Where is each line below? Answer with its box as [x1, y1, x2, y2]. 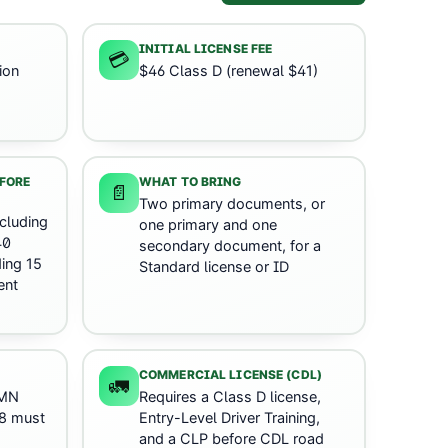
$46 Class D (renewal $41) [139, 62, 318, 81]
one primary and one [139, 216, 277, 235]
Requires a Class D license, [139, 388, 321, 407]
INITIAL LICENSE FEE [139, 41, 273, 57]
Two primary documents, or [139, 195, 325, 214]
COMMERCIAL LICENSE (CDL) [139, 367, 322, 383]
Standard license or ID [139, 258, 289, 277]
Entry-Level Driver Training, [139, 409, 320, 428]
